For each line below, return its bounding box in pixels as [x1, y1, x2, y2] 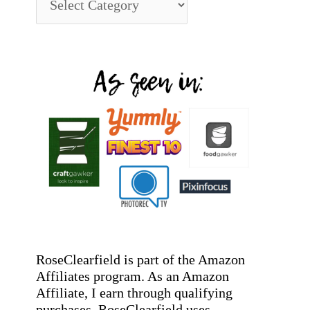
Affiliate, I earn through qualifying [36, 285, 232, 300]
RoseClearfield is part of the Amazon [36, 252, 245, 267]
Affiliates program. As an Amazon [36, 268, 229, 284]
